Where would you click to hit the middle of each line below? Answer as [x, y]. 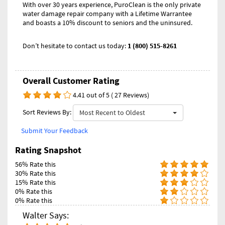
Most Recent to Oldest [112, 113]
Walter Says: [46, 215]
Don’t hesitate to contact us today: [74, 46]
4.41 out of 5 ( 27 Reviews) [111, 95]
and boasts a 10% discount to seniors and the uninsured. [107, 23]
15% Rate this [35, 183]
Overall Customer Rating [71, 81]
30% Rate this [35, 174]
